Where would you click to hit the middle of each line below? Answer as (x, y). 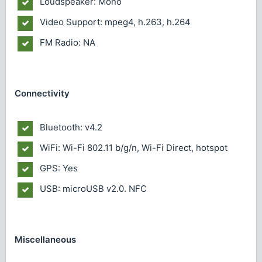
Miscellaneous (45, 240)
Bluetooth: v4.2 (71, 127)
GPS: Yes (59, 168)
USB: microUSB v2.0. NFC (93, 188)
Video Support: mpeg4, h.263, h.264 (115, 22)
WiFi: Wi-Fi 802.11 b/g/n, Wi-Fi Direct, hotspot (134, 147)
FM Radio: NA (68, 42)
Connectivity (42, 94)
